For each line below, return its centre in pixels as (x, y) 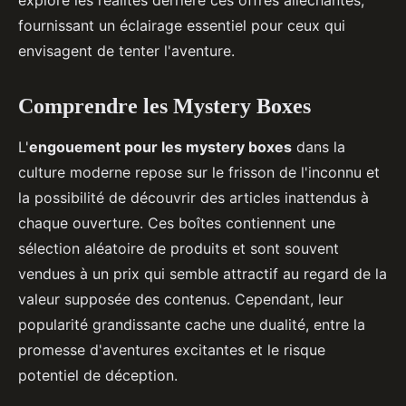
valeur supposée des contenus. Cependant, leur (181, 300)
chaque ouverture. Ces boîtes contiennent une (177, 223)
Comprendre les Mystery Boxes (164, 106)
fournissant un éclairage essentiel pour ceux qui (182, 26)
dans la (319, 147)
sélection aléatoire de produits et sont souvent (179, 249)
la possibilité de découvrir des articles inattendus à (193, 198)
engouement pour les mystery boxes (160, 147)
